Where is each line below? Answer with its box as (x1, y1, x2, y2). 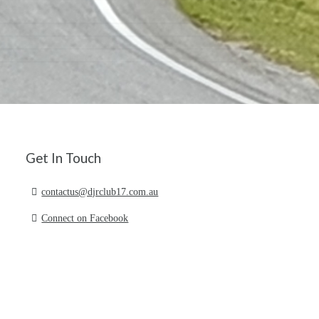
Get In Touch (26, 150, 102, 166)
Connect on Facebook (41, 212, 129, 224)
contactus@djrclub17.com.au (41, 186, 159, 197)
